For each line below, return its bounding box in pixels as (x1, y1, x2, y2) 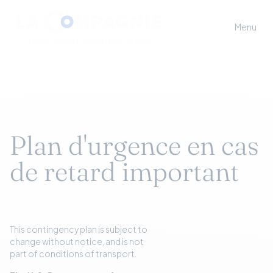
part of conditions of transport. (10, 249, 136, 260)
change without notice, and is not (10, 236, 144, 247)
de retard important (10, 155, 239, 188)
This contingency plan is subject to (10, 224, 147, 235)
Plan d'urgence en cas (10, 129, 259, 162)
